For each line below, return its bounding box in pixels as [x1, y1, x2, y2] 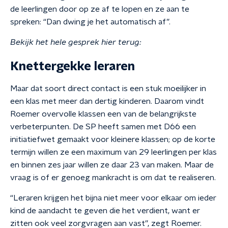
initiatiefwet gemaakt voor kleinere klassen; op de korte [10, 135, 215, 144]
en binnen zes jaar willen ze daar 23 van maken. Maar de [10, 161, 214, 169]
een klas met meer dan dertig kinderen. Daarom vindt [10, 97, 204, 105]
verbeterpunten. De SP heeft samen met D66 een [10, 123, 196, 131]
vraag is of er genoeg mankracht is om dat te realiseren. [10, 174, 216, 182]
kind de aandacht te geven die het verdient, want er [10, 207, 200, 215]
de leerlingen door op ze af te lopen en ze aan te [10, 5, 189, 13]
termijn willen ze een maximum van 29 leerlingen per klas [10, 148, 217, 156]
